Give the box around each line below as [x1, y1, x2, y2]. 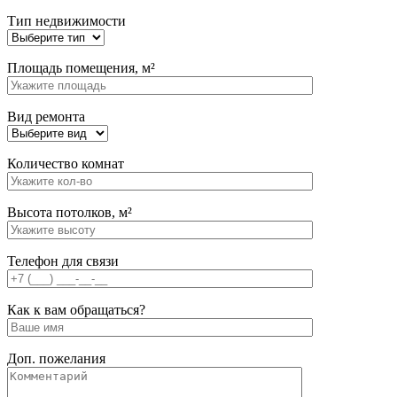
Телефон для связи [7, 253, 119, 269]
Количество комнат [7, 155, 124, 171]
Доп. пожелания [7, 350, 105, 366]
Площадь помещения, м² [7, 59, 155, 75]
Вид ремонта [7, 108, 85, 124]
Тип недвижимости [7, 12, 126, 28]
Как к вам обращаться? [7, 301, 145, 317]
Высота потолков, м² [7, 204, 132, 220]
